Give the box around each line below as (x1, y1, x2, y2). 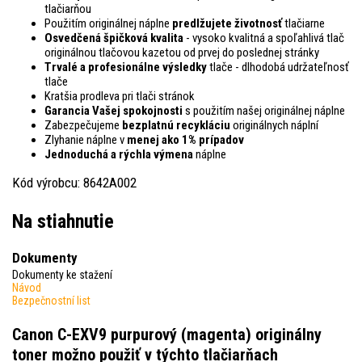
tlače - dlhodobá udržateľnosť (207, 59, 349, 74)
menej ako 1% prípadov (127, 132, 244, 147)
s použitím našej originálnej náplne (183, 103, 345, 118)
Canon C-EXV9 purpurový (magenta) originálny (12, 324, 322, 344)
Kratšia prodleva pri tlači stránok (44, 88, 195, 103)
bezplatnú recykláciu (122, 117, 230, 133)
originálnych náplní (230, 117, 318, 133)
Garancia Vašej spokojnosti (44, 103, 183, 118)
